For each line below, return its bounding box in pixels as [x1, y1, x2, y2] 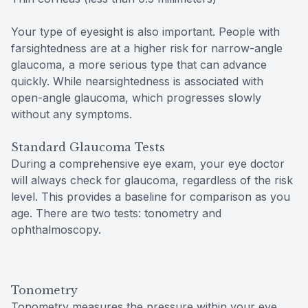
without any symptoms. [11, 107, 132, 121]
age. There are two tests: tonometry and [11, 206, 221, 220]
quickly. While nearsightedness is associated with [11, 74, 263, 88]
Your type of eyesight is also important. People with [11, 24, 280, 38]
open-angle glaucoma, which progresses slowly [11, 90, 261, 104]
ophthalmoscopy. [11, 222, 101, 236]
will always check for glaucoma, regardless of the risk [11, 173, 293, 187]
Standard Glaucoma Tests [11, 140, 165, 154]
